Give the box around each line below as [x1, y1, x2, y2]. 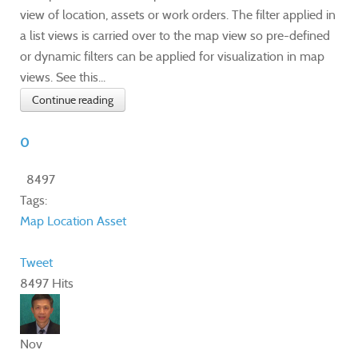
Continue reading [32, 93, 113, 108]
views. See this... [20, 70, 105, 86]
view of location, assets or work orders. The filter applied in [20, 7, 336, 23]
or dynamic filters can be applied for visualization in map [20, 49, 324, 65]
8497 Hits [20, 276, 74, 292]
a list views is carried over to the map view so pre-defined [20, 28, 330, 44]
